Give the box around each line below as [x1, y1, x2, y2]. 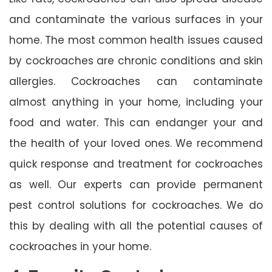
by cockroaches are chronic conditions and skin [9, 53, 263, 68]
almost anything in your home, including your [9, 94, 263, 109]
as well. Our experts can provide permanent [9, 177, 263, 192]
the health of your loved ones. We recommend [9, 135, 263, 151]
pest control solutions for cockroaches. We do [9, 197, 263, 212]
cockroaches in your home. [9, 239, 151, 254]
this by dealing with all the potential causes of [9, 218, 263, 233]
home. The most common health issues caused [9, 32, 263, 47]
